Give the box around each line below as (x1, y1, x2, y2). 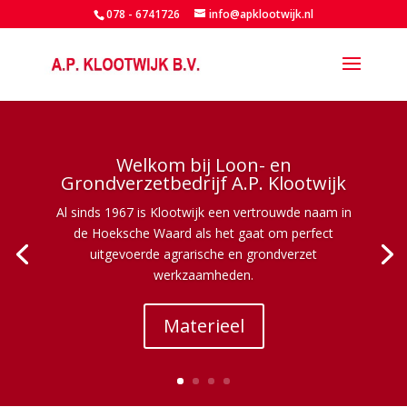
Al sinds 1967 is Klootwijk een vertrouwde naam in (55, 203, 352, 222)
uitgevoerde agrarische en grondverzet (90, 245, 317, 263)
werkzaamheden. (154, 266, 253, 284)
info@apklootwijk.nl (208, 6, 313, 22)
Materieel (163, 313, 244, 339)
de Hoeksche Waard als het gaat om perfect (74, 224, 333, 243)
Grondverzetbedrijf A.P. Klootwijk (61, 171, 346, 196)
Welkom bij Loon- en (115, 153, 292, 178)
